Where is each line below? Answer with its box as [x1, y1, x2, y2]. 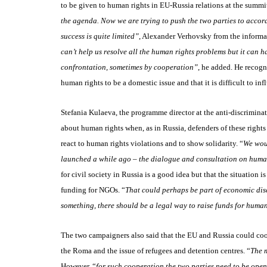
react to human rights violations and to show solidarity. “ [61, 138, 243, 148]
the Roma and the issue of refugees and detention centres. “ [61, 246, 250, 255]
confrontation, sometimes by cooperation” [61, 62, 198, 72]
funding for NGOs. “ [61, 185, 125, 194]
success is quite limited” [61, 31, 139, 41]
